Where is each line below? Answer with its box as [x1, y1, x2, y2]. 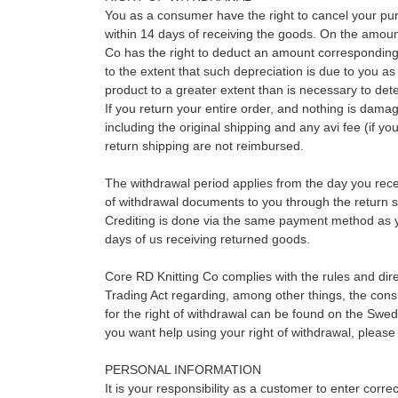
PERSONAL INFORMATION [104, 362, 261, 377]
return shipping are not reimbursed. [104, 139, 304, 153]
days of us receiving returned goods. [104, 232, 310, 246]
